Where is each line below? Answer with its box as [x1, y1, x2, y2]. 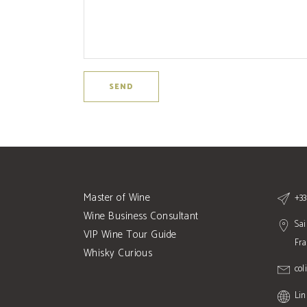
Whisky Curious [84, 245, 153, 262]
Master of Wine [84, 189, 151, 206]
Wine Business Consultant [84, 208, 199, 225]
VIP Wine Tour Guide [84, 226, 177, 243]
